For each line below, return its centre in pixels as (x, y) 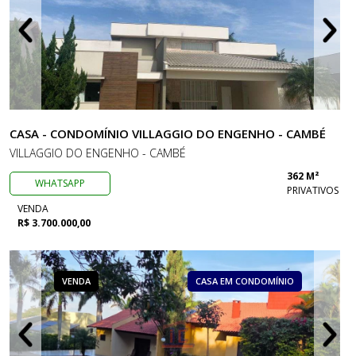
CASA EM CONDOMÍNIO (245, 281)
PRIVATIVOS (313, 190)
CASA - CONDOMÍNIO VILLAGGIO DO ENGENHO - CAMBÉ (168, 133)
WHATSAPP (60, 183)
